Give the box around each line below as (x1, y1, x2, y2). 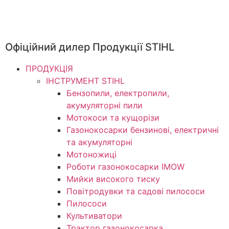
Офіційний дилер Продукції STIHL (5, 41, 174, 53)
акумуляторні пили (66, 100, 143, 110)
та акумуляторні (66, 137, 132, 147)
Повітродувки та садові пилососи (66, 186, 205, 196)
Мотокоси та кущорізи (66, 112, 159, 123)
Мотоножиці (66, 149, 117, 159)
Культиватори (66, 211, 122, 221)
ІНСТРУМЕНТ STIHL (46, 76, 125, 86)
